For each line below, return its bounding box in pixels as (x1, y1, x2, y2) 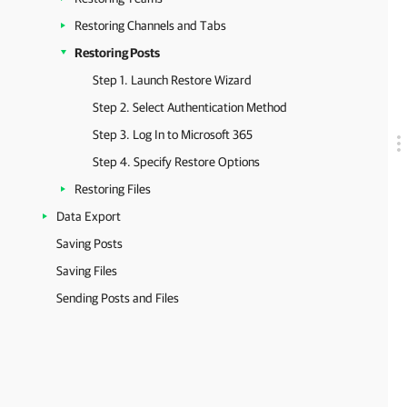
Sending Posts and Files (56, 291, 179, 305)
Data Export (56, 209, 121, 223)
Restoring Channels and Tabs (74, 18, 226, 33)
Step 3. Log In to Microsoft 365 (93, 127, 253, 142)
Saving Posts (56, 236, 123, 251)
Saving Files (56, 263, 117, 278)
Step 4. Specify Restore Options (93, 154, 260, 169)
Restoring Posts (74, 45, 160, 60)
